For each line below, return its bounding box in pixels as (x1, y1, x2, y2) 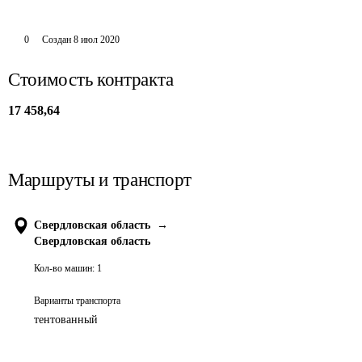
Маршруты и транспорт (8, 170, 192, 190)
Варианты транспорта (34, 295, 120, 306)
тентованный (34, 314, 98, 326)
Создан (41, 34, 71, 45)
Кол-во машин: (34, 263, 95, 274)
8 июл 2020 (73, 34, 120, 45)
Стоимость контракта (8, 69, 174, 90)
